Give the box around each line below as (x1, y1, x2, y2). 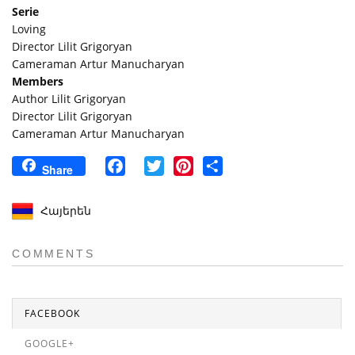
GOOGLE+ (25, 337, 74, 351)
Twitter (164, 156, 206, 174)
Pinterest (193, 156, 248, 174)
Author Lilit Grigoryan (12, 91, 126, 106)
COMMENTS (12, 247, 95, 261)
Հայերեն (40, 203, 91, 219)
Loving (12, 21, 46, 36)
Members (12, 74, 63, 89)
